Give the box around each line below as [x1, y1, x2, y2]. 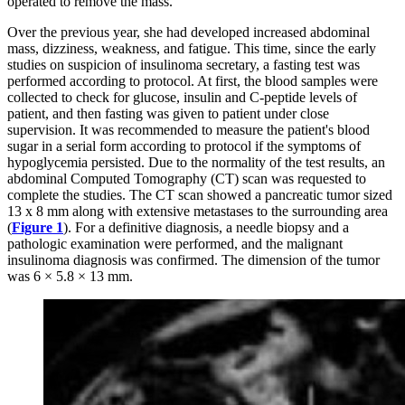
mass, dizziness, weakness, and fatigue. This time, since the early [7, 40, 376, 56]
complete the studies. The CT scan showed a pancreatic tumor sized [7, 186, 392, 202]
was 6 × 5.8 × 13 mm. [7, 268, 133, 284]
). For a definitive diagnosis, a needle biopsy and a [63, 219, 349, 235]
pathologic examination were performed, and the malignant [7, 235, 343, 251]
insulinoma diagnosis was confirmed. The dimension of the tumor [7, 251, 380, 268]
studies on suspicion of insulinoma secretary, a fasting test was [7, 56, 360, 72]
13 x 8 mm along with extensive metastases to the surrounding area [7, 202, 388, 219]
